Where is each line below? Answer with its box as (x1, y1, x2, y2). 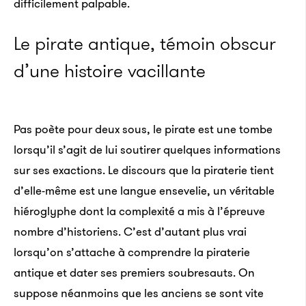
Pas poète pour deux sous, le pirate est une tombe (14, 121, 273, 137)
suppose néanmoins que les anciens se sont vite (14, 285, 264, 301)
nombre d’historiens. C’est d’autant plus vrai (14, 223, 247, 240)
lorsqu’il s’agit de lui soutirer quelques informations (14, 141, 281, 158)
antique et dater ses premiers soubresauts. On (14, 264, 255, 281)
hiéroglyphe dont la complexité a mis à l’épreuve (14, 203, 265, 219)
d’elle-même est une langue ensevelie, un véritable (14, 182, 275, 199)
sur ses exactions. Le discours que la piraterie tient (14, 162, 274, 178)
